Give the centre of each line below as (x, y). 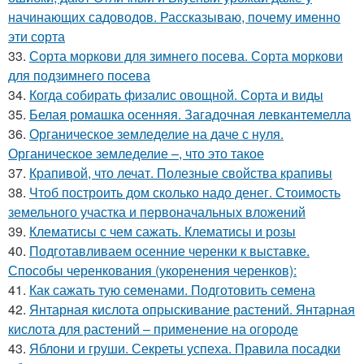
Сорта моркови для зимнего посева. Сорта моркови (186, 56)
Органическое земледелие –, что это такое (136, 154)
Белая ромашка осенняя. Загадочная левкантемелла (190, 115)
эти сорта (37, 37)
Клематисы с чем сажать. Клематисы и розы (162, 232)
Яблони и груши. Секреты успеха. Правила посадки (185, 349)
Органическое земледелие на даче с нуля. (156, 134)
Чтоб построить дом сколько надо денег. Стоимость (185, 193)
